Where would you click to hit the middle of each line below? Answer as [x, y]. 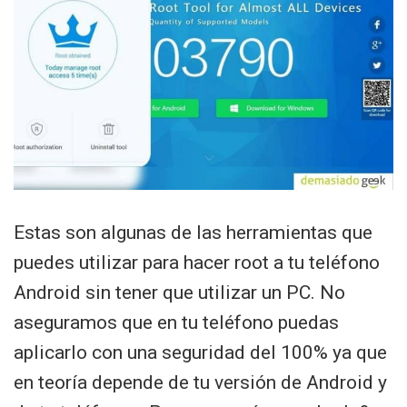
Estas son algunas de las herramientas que [193, 233]
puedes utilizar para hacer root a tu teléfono [197, 263]
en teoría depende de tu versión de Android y [200, 383]
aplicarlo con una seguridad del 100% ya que [200, 353]
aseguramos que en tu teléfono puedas [176, 323]
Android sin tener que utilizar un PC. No [179, 293]
